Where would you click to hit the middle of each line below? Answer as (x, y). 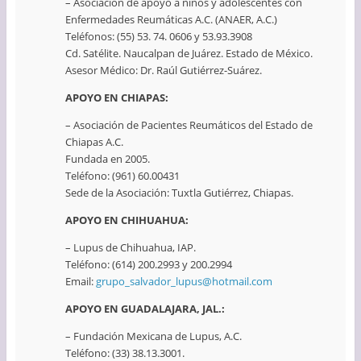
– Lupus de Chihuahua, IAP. (130, 248)
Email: (80, 282)
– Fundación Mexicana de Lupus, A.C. (153, 336)
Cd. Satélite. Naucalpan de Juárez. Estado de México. (189, 54)
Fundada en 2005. (107, 159)
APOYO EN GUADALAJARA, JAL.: (145, 309)
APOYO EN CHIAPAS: (116, 98)
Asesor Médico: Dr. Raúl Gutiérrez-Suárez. (163, 71)
